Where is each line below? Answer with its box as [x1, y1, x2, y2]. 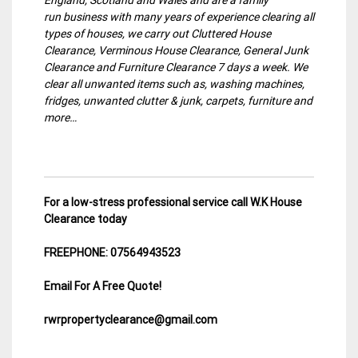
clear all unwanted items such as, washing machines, [44, 77, 304, 90]
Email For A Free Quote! [44, 279, 161, 292]
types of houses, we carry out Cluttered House [44, 26, 271, 40]
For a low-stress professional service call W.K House [44, 195, 302, 209]
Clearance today [44, 212, 127, 225]
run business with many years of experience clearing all [44, 10, 314, 23]
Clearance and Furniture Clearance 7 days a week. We [44, 60, 308, 74]
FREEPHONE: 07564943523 [44, 245, 181, 259]
